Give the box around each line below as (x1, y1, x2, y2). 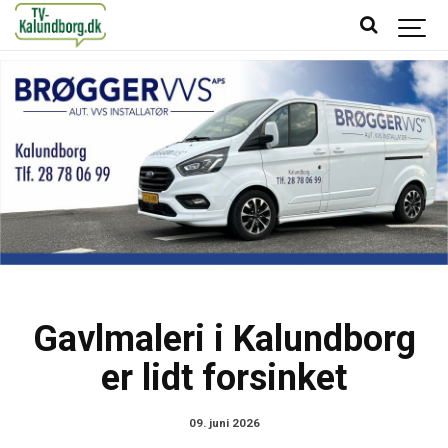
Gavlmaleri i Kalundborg (32, 318, 416, 361)
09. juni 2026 (188, 416, 260, 431)
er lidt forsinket (101, 357, 347, 400)
